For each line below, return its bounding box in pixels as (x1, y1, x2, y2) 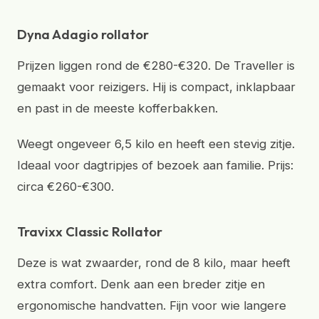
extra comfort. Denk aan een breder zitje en (17, 277, 265, 291)
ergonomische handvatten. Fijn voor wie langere (17, 298, 286, 313)
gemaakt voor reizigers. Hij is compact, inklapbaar (17, 80, 296, 94)
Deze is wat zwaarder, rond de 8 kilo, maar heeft (17, 256, 291, 270)
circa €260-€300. (17, 179, 114, 194)
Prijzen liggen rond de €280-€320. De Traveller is (17, 58, 295, 73)
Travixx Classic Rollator (17, 223, 162, 240)
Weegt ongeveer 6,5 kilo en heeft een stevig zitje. (17, 137, 295, 151)
